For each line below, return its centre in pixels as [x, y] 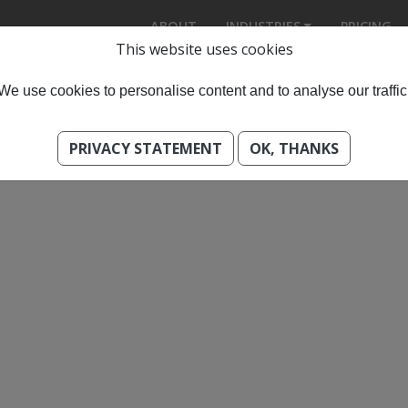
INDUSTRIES [263, 25]
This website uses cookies [204, 49]
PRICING [366, 25]
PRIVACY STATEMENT [146, 148]
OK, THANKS [294, 148]
